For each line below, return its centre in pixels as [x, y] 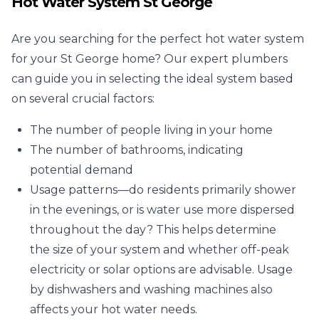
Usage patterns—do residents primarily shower [163, 190]
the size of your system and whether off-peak [159, 250]
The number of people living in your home [151, 130]
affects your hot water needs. [114, 309]
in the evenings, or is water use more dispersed [162, 210]
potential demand [82, 170]
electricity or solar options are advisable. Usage [161, 270]
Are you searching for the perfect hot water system [158, 39]
